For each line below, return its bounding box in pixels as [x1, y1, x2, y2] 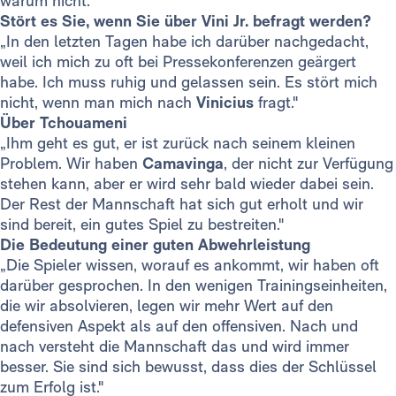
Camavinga [142, 154, 224, 173]
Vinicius [196, 93, 254, 112]
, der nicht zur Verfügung [224, 154, 393, 173]
